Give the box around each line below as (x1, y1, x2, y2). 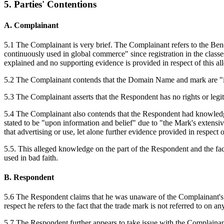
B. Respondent (4, 173, 54, 182)
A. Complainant (4, 20, 58, 29)
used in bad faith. (4, 153, 58, 162)
